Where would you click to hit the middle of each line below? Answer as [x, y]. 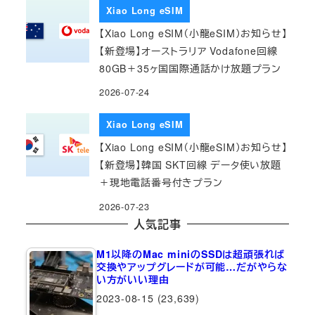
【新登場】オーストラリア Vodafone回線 [188, 50]
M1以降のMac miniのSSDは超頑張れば [191, 253]
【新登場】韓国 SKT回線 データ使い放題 [190, 165]
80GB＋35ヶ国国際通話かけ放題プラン [191, 68]
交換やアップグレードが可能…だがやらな [192, 266]
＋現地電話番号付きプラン [161, 182]
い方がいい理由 [133, 279]
